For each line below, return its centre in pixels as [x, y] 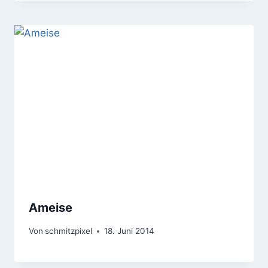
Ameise [51, 208]
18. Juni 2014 [130, 231]
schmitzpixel [69, 231]
